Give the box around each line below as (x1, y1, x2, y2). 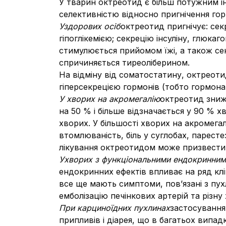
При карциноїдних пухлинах (59, 203, 170, 213)
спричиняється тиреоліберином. (59, 58, 190, 68)
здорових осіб (64, 21, 121, 31)
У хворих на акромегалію (59, 94, 160, 104)
